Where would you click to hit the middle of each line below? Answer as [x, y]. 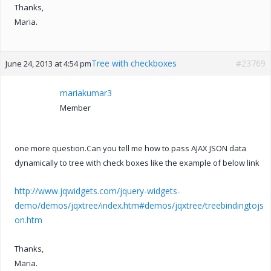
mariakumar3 [86, 93]
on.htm [28, 220]
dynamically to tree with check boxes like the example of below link [137, 162]
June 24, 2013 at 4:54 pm [48, 63]
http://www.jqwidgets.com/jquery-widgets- [97, 191]
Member [75, 107]
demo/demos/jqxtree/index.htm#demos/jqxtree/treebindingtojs [139, 205]
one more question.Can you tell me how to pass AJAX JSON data [130, 148]
